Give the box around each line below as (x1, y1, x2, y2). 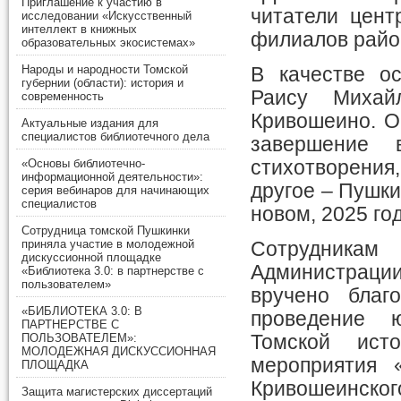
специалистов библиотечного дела (21, 130, 209, 144)
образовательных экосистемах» (21, 36, 195, 50)
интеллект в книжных (21, 22, 137, 37)
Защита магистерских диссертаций (21, 385, 212, 399)
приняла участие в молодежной (21, 237, 194, 252)
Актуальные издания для (21, 116, 158, 131)
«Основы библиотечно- (21, 157, 145, 171)
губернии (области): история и (21, 76, 183, 90)
